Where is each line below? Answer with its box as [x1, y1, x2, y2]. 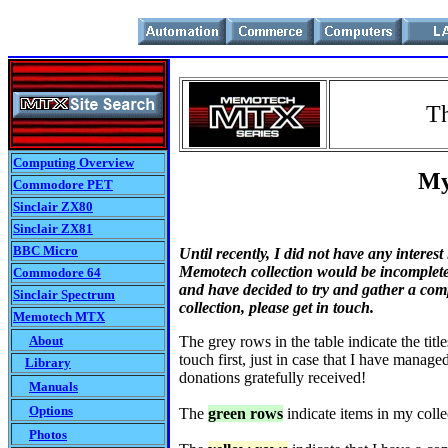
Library [25, 355, 71, 370]
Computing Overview [13, 155, 134, 170]
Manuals [29, 379, 78, 394]
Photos [29, 427, 67, 442]
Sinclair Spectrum [13, 287, 115, 302]
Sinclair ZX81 [13, 221, 93, 236]
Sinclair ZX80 [13, 199, 93, 214]
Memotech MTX [13, 309, 105, 324]
